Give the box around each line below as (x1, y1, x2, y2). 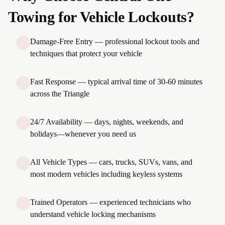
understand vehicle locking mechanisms (30, 210, 156, 218)
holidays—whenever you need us (30, 130, 136, 138)
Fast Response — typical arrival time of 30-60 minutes (30, 77, 202, 86)
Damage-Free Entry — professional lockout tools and (30, 37, 199, 46)
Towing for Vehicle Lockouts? (8, 9, 194, 25)
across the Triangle (30, 89, 89, 98)
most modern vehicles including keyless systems (30, 170, 182, 178)
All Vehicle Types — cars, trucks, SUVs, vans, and (30, 158, 192, 166)
